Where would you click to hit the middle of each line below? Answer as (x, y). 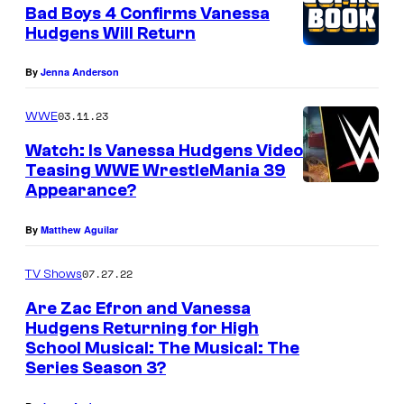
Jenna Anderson (80, 72)
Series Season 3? (96, 367)
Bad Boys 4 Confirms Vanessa (147, 13)
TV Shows (54, 274)
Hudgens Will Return (110, 33)
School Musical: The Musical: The (162, 348)
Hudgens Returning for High (142, 328)
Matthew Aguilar (79, 229)
